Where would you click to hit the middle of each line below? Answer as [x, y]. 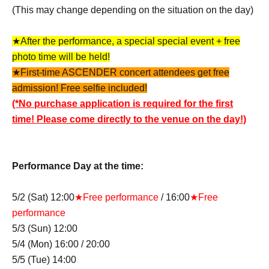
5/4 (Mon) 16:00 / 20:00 [61, 244]
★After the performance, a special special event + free [126, 41]
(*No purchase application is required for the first [122, 103]
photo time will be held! [61, 56]
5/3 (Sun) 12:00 [45, 228]
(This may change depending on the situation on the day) [133, 10]
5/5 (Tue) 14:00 [44, 259]
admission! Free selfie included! [80, 88]
